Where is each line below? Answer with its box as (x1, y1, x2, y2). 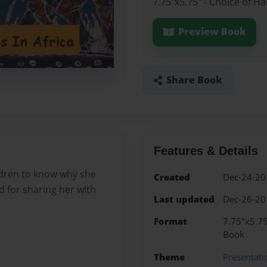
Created (153, 170, 190, 184)
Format (153, 215, 187, 228)
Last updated (153, 193, 215, 206)
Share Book (166, 73, 222, 87)
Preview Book (178, 25, 246, 39)
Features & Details (153, 144, 258, 157)
